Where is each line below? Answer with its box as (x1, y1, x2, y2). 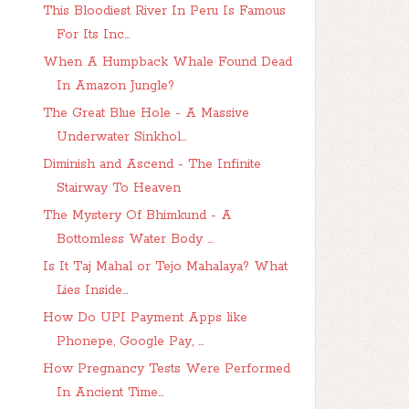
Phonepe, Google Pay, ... (56, 333, 204, 350)
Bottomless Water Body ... (56, 231, 213, 247)
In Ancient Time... (56, 384, 163, 401)
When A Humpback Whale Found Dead (42, 54, 292, 70)
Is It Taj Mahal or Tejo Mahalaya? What (42, 258, 288, 275)
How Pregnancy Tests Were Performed (42, 361, 290, 377)
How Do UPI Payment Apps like (42, 309, 247, 326)
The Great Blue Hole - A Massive (42, 105, 249, 121)
